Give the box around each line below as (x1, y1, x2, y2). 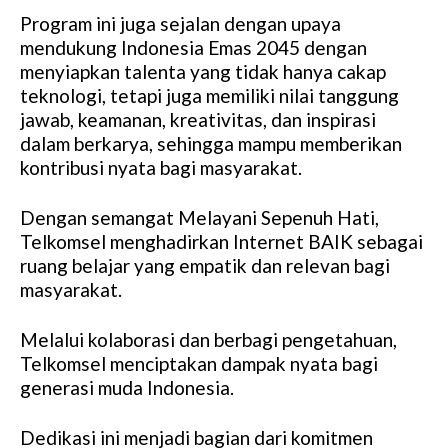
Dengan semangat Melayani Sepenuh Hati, (20, 206, 379, 230)
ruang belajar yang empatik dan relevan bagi (20, 254, 390, 278)
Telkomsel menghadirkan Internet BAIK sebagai (20, 230, 423, 254)
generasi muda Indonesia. (20, 376, 234, 400)
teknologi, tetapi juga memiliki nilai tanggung (20, 84, 399, 108)
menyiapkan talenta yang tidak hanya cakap (20, 60, 386, 84)
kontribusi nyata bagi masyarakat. (20, 156, 302, 180)
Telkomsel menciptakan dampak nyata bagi (20, 352, 378, 376)
